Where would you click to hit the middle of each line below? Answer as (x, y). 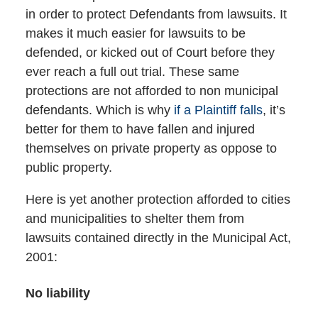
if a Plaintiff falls (218, 110)
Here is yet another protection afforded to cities (158, 199)
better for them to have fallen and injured (140, 129)
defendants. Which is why (99, 110)
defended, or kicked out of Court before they (150, 52)
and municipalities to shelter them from (135, 218)
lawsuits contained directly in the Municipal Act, (158, 237)
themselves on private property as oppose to (151, 148)
